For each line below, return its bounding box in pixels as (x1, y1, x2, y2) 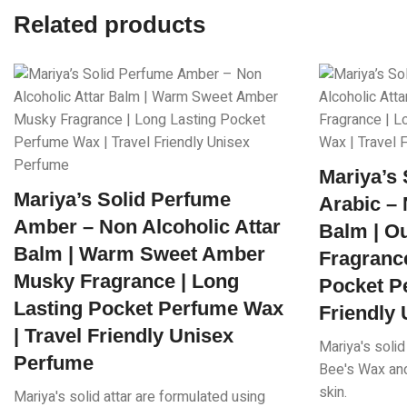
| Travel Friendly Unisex (14, 324, 233, 348)
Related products (14, 11, 205, 39)
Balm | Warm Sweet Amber (14, 243, 265, 266)
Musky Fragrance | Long (14, 270, 239, 293)
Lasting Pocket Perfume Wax (14, 297, 283, 321)
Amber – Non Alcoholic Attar (14, 215, 281, 239)
